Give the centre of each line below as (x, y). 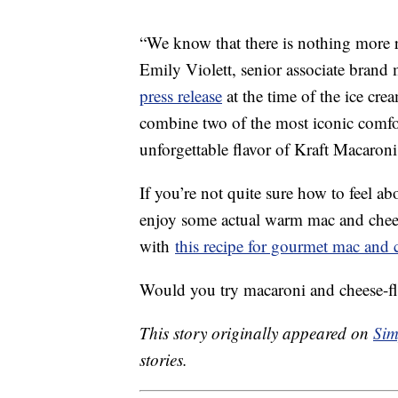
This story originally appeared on (256, 333)
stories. (163, 360)
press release (181, 96)
